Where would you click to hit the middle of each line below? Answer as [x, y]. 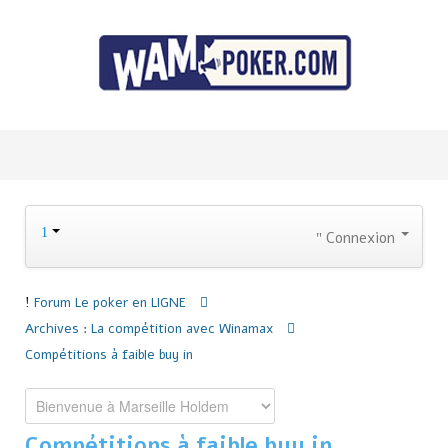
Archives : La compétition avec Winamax [149, 329]
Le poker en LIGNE [130, 303]
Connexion [360, 238]
